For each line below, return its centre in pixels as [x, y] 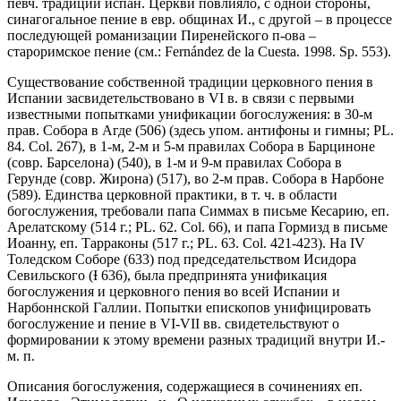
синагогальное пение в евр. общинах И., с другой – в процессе [200, 19]
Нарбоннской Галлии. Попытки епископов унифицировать [189, 307]
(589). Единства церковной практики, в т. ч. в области [172, 194]
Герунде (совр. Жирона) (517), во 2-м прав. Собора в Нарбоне [196, 178]
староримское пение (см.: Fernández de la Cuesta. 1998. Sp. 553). [199, 51]
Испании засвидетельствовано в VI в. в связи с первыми [181, 98]
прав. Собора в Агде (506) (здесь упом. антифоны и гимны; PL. [200, 130]
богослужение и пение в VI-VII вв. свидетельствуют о [173, 323]
